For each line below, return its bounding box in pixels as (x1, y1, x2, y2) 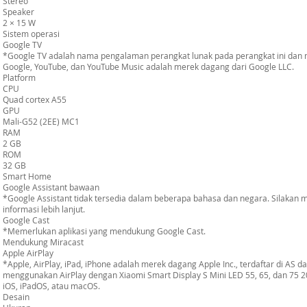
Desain (3, 291, 29, 302)
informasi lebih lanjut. (3, 204, 85, 214)
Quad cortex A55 (3, 94, 66, 105)
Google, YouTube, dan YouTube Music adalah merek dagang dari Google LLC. (3, 61, 294, 72)
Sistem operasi (3, 28, 60, 39)
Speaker (3, 6, 34, 17)
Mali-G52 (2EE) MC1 (3, 116, 79, 127)
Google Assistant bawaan (3, 182, 99, 193)
